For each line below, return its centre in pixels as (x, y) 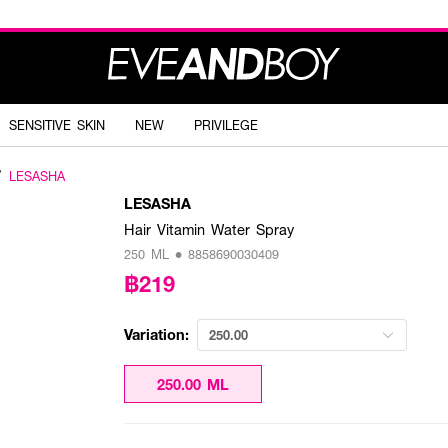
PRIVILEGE (226, 125)
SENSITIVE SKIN (57, 125)
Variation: (156, 333)
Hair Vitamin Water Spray (209, 229)
